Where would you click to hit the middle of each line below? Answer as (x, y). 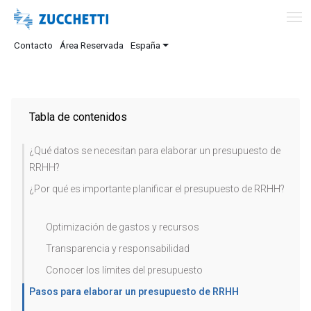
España (145, 45)
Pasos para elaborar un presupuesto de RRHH (134, 292)
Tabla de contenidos (78, 117)
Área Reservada (92, 45)
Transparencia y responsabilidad (118, 249)
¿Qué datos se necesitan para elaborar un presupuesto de (155, 151)
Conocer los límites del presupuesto (124, 270)
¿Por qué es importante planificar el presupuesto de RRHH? (157, 189)
